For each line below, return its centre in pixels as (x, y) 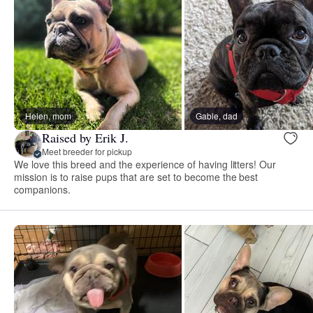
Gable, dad (217, 115)
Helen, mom (48, 115)
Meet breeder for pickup (87, 152)
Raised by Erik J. (85, 138)
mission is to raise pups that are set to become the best (136, 176)
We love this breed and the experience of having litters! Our (145, 164)
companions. (42, 189)
